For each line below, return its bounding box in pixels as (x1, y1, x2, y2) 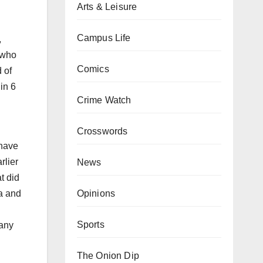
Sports (76, 220, 104, 230)
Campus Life (76, 33, 131, 43)
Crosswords (76, 126, 128, 136)
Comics (76, 64, 109, 74)
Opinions (76, 188, 116, 198)
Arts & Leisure (76, 2, 137, 12)
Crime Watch (76, 95, 131, 105)
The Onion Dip (76, 251, 140, 261)
